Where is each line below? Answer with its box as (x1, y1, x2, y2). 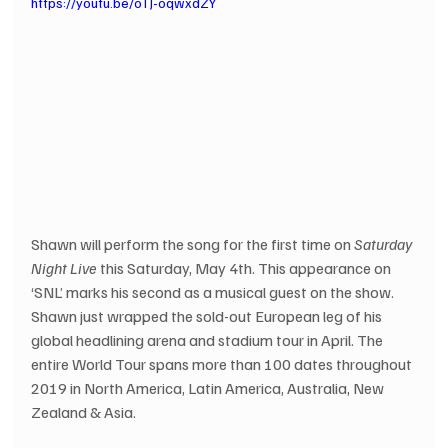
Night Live (31, 258, 98, 279)
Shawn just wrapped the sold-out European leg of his (31, 306, 386, 327)
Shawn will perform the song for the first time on (31, 234, 355, 255)
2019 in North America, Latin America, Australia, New (31, 378, 388, 399)
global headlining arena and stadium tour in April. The (31, 330, 387, 351)
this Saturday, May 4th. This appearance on (97, 258, 395, 279)
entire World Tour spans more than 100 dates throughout (31, 354, 416, 375)
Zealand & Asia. (31, 402, 137, 423)
